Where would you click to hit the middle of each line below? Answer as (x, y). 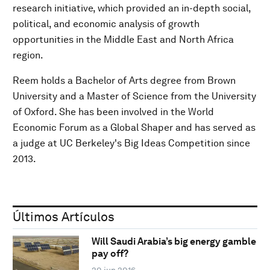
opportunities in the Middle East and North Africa (123, 39)
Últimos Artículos (64, 216)
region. (28, 55)
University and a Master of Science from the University (134, 96)
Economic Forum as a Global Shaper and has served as (134, 127)
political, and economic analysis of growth (106, 24)
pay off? (110, 254)
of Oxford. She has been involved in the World (113, 111)
